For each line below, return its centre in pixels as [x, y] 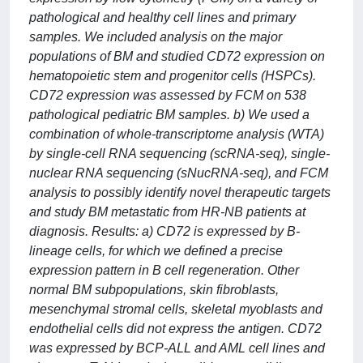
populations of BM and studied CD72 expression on [177, 56]
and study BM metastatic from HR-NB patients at [167, 212]
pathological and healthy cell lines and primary [162, 17]
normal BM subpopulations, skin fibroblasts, [154, 290]
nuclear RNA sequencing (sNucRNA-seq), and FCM [179, 173]
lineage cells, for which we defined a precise [156, 251]
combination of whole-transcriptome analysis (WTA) [177, 134]
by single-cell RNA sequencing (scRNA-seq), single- [179, 154]
